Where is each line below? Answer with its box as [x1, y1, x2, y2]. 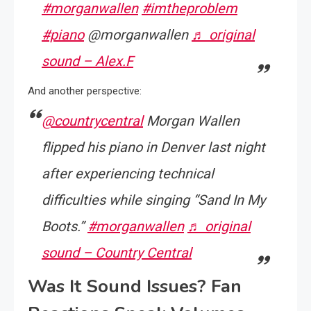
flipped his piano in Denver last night [42, 139, 265, 155]
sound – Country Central [42, 244, 192, 261]
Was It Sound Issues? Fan [28, 274, 242, 299]
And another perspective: [28, 85, 142, 97]
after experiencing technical [42, 165, 214, 182]
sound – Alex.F [42, 53, 133, 69]
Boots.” [42, 218, 87, 235]
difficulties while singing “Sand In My [42, 192, 265, 208]
